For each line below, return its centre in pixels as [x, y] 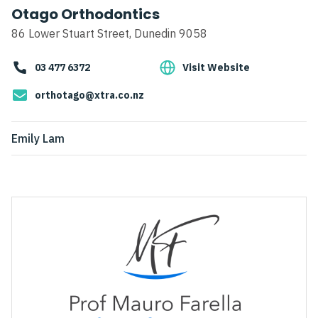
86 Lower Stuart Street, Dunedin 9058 [109, 34]
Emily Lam [38, 139]
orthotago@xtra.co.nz [89, 95]
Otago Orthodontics [86, 15]
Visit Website [216, 68]
